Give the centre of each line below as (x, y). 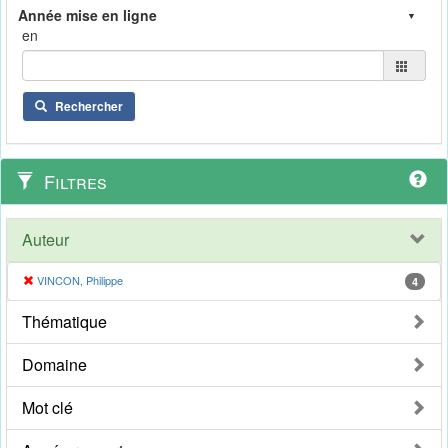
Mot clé (47, 408)
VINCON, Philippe (80, 280)
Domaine (54, 365)
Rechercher (89, 106)
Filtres (73, 181)
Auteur (45, 240)
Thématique (64, 322)
